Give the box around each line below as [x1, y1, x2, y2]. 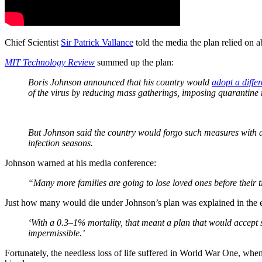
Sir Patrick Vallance [61, 37, 133, 47]
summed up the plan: [95, 57, 174, 67]
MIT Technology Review [5, 57, 95, 67]
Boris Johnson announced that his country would [28, 77, 212, 87]
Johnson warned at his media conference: [5, 157, 156, 168]
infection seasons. [28, 137, 93, 148]
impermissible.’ [28, 227, 85, 238]
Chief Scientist [5, 37, 61, 47]
